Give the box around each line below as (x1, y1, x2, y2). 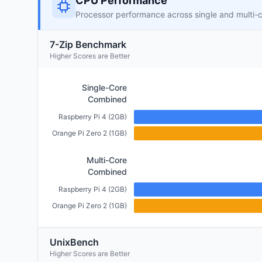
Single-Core (82, 82, 127, 92)
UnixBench (50, 236, 99, 248)
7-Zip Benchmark (50, 39, 126, 50)
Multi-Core (87, 155, 127, 165)
